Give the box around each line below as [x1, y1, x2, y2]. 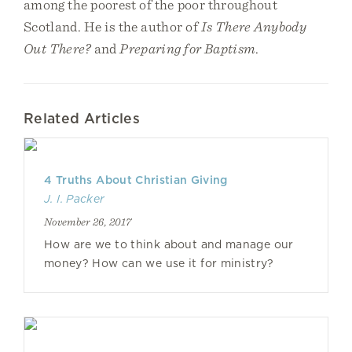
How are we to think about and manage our [44, 238, 294, 251]
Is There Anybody [200, 18, 306, 35]
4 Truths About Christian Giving [44, 174, 228, 186]
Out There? [24, 40, 91, 57]
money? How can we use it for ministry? [44, 257, 274, 269]
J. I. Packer [44, 192, 105, 205]
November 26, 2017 [44, 215, 132, 228]
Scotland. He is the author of [24, 18, 201, 35]
